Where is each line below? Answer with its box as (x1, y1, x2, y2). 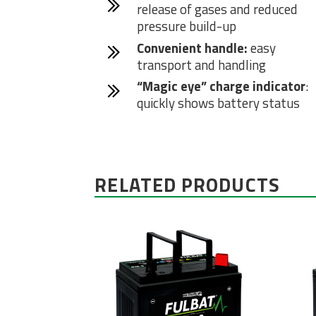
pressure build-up (136, 16, 236, 37)
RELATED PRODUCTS (95, 170, 280, 200)
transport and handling (136, 54, 266, 75)
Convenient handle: (136, 37, 248, 58)
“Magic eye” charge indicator (136, 76, 305, 97)
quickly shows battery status (136, 93, 300, 114)
